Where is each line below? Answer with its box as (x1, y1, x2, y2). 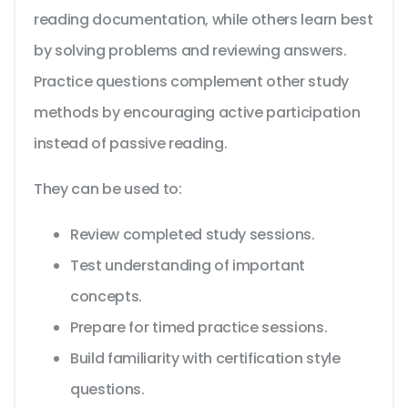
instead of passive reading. (34, 133, 228, 155)
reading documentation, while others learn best (34, 9, 373, 31)
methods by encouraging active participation (34, 102, 361, 124)
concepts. (70, 286, 143, 308)
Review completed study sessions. (70, 224, 315, 246)
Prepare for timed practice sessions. (70, 317, 328, 339)
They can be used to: (34, 178, 182, 200)
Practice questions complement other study (34, 71, 349, 93)
